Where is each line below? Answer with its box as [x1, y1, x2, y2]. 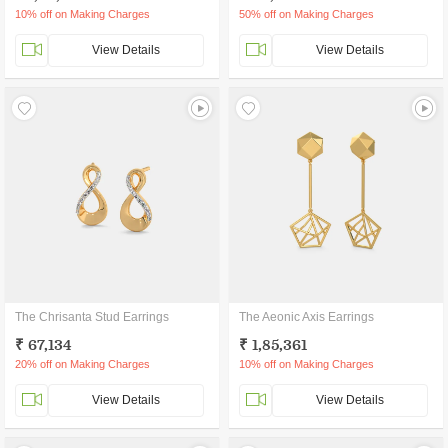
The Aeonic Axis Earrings [239, 310, 374, 324]
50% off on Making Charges [239, 8, 374, 20]
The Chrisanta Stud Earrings [15, 310, 169, 324]
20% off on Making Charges [15, 358, 150, 370]
